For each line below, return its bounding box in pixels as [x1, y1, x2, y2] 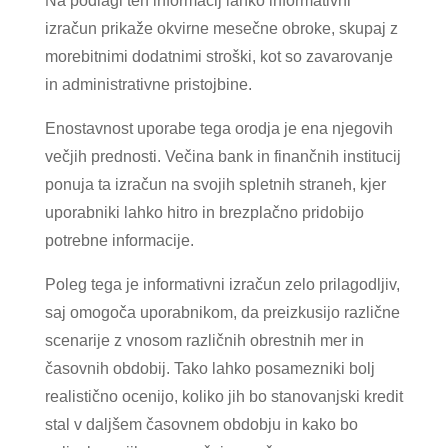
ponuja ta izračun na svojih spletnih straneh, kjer [44, 175, 386, 193]
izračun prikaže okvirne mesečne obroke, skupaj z [44, 19, 398, 37]
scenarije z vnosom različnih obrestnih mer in [44, 331, 364, 349]
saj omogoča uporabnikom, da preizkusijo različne [44, 303, 400, 321]
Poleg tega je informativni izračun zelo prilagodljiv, [44, 275, 400, 293]
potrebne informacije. [44, 231, 194, 249]
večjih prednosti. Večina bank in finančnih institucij [44, 147, 401, 165]
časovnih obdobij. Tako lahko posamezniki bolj [44, 359, 375, 377]
